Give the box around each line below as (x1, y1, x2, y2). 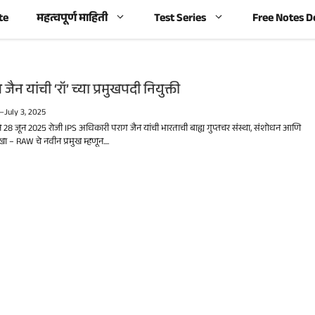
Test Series (154, 10, 206, 29)
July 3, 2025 (4, 106, 46, 120)
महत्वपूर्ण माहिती (37, 10, 108, 29)
